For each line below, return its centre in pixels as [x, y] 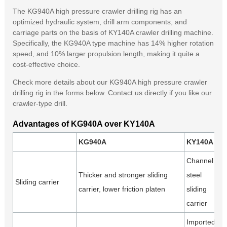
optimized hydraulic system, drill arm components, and [100, 22]
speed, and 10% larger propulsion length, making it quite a [106, 54]
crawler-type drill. [40, 104]
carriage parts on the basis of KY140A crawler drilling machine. [113, 33]
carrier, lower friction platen [122, 189]
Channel [200, 161]
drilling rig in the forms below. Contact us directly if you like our [112, 93]
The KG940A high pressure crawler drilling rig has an [97, 11]
